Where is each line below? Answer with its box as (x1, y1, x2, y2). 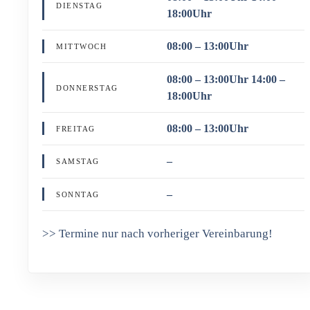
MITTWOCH (56, 42, 107, 51)
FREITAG (56, 124, 95, 133)
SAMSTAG (56, 157, 100, 166)
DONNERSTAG (56, 83, 118, 92)
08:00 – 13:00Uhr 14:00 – (166, 73, 285, 85)
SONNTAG (56, 190, 100, 199)
